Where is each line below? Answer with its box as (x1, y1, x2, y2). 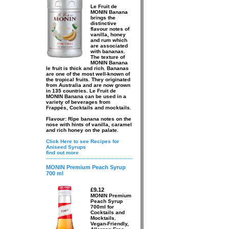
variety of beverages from (46, 99, 110, 105)
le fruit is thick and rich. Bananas (46, 65, 129, 71)
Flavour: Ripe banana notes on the (46, 116, 131, 122)
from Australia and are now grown (46, 82, 130, 88)
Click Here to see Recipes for (46, 139, 119, 144)
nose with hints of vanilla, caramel (46, 122, 132, 127)
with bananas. (90, 49, 125, 54)
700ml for (90, 204, 114, 210)
